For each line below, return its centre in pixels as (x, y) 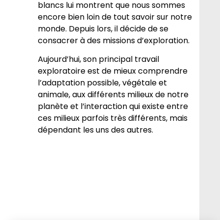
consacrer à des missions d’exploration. (114, 40)
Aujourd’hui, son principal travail (99, 59)
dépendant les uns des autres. (96, 130)
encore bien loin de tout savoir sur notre (115, 17)
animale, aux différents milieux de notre (113, 95)
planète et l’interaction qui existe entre (113, 107)
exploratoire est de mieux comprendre (113, 71)
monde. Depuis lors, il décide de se (103, 28)
